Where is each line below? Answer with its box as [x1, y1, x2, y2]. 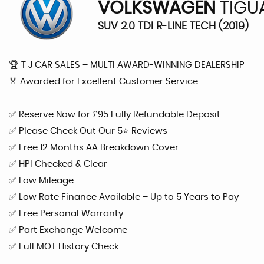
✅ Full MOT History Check [9, 242, 118, 251]
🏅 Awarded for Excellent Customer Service [9, 77, 198, 86]
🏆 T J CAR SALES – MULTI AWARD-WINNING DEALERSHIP [9, 60, 245, 70]
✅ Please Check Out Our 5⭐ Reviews [9, 126, 167, 136]
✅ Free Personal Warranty [9, 209, 123, 218]
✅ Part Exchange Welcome [9, 225, 127, 235]
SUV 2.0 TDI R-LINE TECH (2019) [98, 21, 249, 32]
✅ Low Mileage [9, 176, 74, 185]
